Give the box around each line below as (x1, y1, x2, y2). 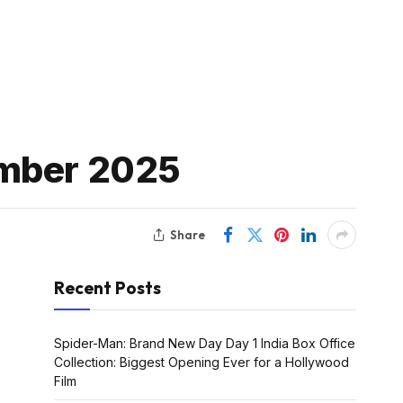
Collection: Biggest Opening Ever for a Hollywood (54, 354, 349, 370)
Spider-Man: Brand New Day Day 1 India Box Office (54, 336, 355, 351)
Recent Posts (54, 277, 161, 299)
